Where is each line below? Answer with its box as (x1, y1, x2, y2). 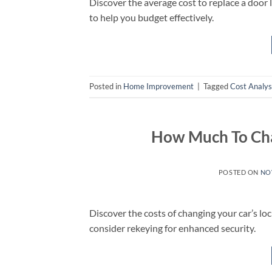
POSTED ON (218, 168, 260, 176)
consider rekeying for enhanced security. (89, 222, 256, 234)
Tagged (203, 81, 230, 92)
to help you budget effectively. (89, 11, 214, 23)
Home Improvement (123, 81, 194, 92)
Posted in (89, 81, 123, 92)
